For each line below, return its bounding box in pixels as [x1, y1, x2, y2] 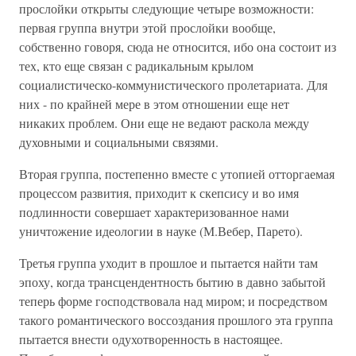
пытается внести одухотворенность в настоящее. [19, 331, 283, 347]
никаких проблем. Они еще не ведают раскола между [19, 114, 309, 131]
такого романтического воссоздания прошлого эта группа [19, 311, 333, 328]
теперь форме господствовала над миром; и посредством [19, 292, 327, 309]
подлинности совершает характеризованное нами [19, 203, 289, 220]
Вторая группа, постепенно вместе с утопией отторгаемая [19, 165, 335, 182]
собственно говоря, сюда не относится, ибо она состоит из [19, 38, 336, 55]
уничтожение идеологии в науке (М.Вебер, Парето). [19, 222, 303, 239]
